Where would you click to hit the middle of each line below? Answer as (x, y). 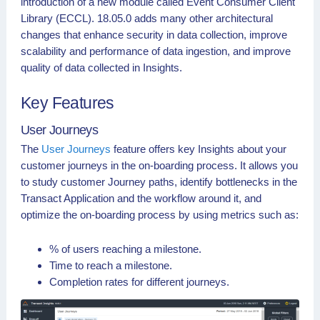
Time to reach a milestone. (111, 265)
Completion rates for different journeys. (139, 282)
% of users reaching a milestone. (125, 249)
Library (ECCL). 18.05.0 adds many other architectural (147, 18)
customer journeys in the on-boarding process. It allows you (159, 165)
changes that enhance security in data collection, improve (154, 34)
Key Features (67, 103)
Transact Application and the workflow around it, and (141, 198)
